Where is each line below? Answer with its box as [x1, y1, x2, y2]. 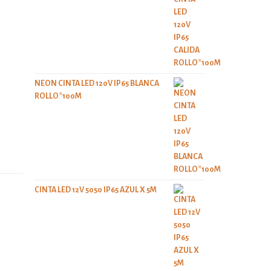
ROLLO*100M [34, 92, 82, 100]
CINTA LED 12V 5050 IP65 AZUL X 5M [34, 186, 157, 194]
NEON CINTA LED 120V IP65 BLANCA [34, 79, 159, 88]
